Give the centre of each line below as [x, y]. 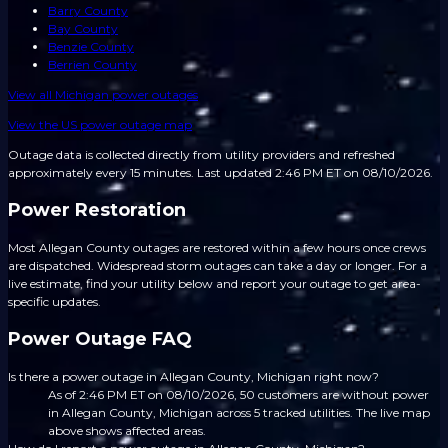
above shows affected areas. [127, 430]
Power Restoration [97, 210]
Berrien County [92, 65]
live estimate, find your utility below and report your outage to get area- [214, 284]
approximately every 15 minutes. [101, 173]
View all [31, 95]
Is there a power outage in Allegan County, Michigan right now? [193, 376]
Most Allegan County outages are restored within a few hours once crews [217, 248]
